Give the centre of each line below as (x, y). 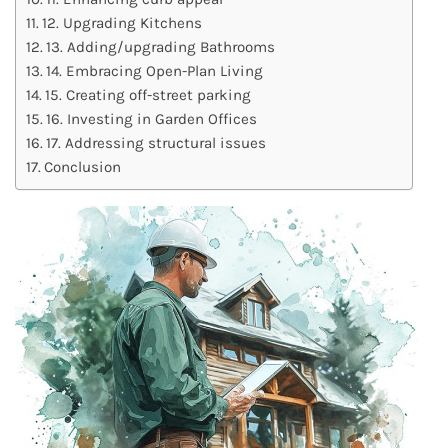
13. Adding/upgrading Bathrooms (161, 46)
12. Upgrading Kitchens (122, 22)
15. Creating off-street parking (148, 94)
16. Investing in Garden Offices (152, 118)
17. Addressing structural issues (156, 142)
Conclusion (83, 166)
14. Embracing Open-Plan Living (155, 70)
